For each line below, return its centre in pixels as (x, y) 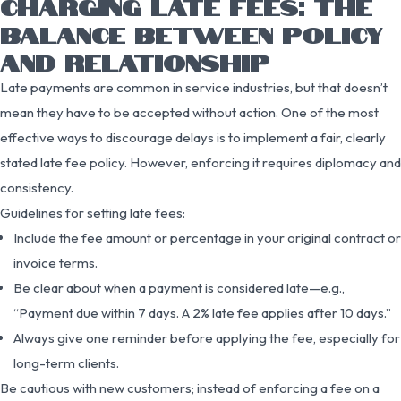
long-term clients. (66, 363)
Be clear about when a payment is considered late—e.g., (179, 287)
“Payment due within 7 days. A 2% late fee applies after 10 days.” (202, 312)
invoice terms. (55, 262)
